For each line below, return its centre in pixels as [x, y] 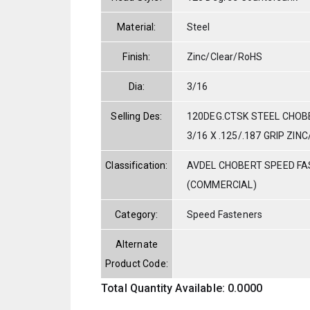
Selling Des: [137, 116]
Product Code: [136, 263]
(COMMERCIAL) [221, 184]
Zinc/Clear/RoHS [225, 56]
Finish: [137, 56]
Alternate [137, 244]
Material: [137, 27]
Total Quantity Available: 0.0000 [182, 288]
